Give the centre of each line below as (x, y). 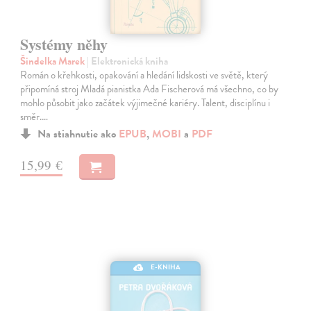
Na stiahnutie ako (78, 134)
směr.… (34, 117)
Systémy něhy (64, 44)
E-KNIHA (166, 267)
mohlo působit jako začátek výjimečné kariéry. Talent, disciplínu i (145, 103)
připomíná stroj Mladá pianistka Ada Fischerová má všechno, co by (150, 89)
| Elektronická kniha (128, 61)
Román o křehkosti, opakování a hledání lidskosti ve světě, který (144, 75)
